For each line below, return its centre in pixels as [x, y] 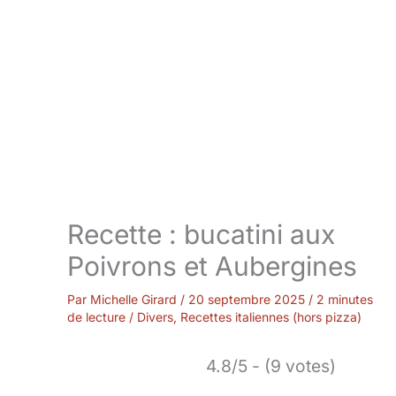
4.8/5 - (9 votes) [271, 366]
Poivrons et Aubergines [212, 267]
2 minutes [345, 300]
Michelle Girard [135, 300]
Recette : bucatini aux [201, 235]
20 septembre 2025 [248, 300]
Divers [155, 317]
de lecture [96, 317]
